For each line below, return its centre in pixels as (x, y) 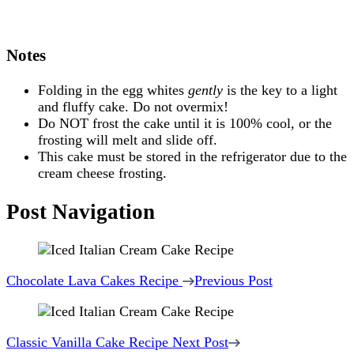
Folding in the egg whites (113, 90)
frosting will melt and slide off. (128, 140)
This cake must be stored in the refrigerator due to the (192, 157)
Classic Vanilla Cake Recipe (87, 342)
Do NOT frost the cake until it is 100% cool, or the (185, 124)
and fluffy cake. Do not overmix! (133, 107)
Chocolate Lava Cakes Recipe (92, 280)
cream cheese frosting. (102, 173)
